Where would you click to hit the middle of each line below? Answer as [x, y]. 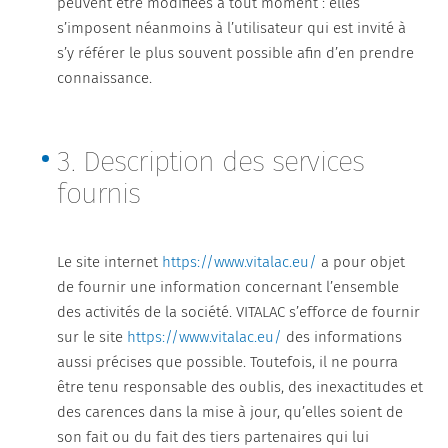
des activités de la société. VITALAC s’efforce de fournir [239, 312]
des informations [342, 337]
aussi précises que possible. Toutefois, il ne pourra [228, 362]
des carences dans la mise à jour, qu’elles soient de [230, 412]
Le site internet [110, 262]
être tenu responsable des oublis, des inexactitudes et [240, 387]
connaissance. [105, 78]
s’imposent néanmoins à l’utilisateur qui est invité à [232, 28]
